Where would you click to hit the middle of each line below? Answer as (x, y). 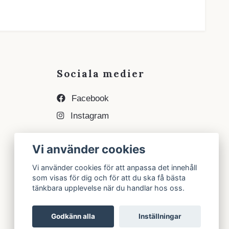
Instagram (88, 116)
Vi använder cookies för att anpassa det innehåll (115, 168)
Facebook (89, 99)
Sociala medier (101, 74)
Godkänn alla (73, 216)
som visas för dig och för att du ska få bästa (109, 178)
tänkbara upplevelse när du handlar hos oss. (109, 188)
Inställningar (160, 216)
